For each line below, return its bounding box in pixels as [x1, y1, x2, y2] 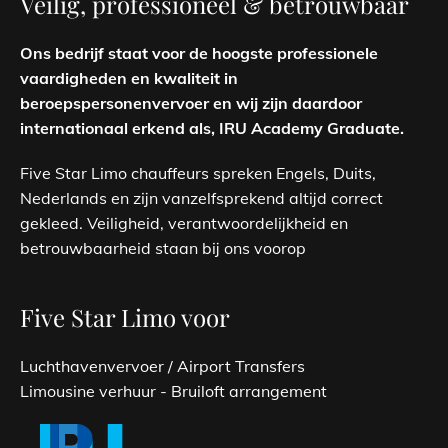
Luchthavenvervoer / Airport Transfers [20, 355, 305, 376]
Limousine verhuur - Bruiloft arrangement [20, 380, 327, 401]
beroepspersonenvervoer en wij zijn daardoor [20, 92, 362, 113]
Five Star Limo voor [20, 300, 230, 333]
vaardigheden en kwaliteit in [20, 67, 238, 88]
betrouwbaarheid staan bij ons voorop [20, 237, 306, 258]
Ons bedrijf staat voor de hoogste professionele [20, 42, 378, 63]
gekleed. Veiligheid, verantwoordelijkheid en [20, 212, 348, 233]
